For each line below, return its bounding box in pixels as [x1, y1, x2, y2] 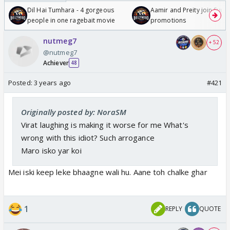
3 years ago [33, 78, 71, 87]
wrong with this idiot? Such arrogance [21, 132, 155, 143]
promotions [150, 15, 186, 25]
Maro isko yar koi [21, 145, 82, 156]
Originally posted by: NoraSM [21, 106, 126, 117]
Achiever [43, 58, 69, 67]
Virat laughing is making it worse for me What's [21, 119, 188, 130]
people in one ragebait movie [27, 15, 115, 25]
